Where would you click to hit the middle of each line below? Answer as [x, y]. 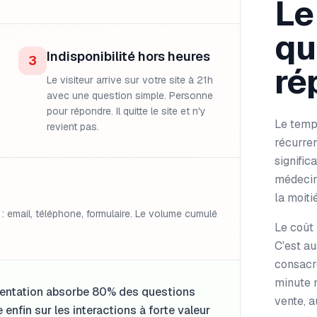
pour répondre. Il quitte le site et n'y [126, 111]
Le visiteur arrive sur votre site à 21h [130, 80]
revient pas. [73, 127]
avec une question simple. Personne [130, 96]
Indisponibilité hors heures [128, 56]
